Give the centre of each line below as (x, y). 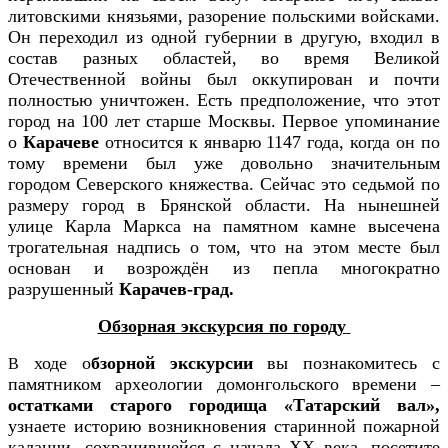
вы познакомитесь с (346, 362)
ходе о (55, 362)
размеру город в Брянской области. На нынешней (224, 204)
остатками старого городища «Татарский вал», (224, 404)
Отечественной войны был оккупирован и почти (224, 78)
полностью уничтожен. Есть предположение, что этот (224, 99)
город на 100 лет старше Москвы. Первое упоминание (224, 120)
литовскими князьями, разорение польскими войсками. (224, 15)
